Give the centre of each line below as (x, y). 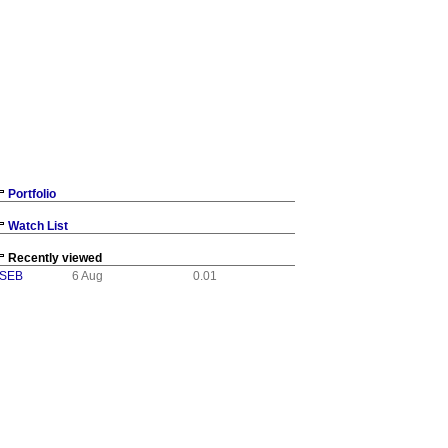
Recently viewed (55, 258)
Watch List (38, 226)
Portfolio (32, 194)
